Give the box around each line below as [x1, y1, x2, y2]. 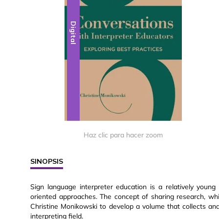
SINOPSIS [30, 157, 63, 166]
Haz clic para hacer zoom [84, 131, 163, 140]
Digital [69, 21, 78, 45]
